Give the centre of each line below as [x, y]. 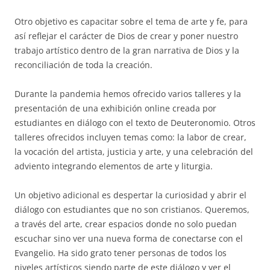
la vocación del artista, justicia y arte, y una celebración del [134, 151]
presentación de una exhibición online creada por [115, 108]
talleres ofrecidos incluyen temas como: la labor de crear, [130, 137]
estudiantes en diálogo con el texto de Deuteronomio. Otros [135, 122]
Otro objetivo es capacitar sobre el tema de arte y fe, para [131, 21]
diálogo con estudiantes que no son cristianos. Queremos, [132, 209]
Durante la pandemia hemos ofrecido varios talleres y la [128, 93]
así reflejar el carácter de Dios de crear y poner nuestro [126, 36]
